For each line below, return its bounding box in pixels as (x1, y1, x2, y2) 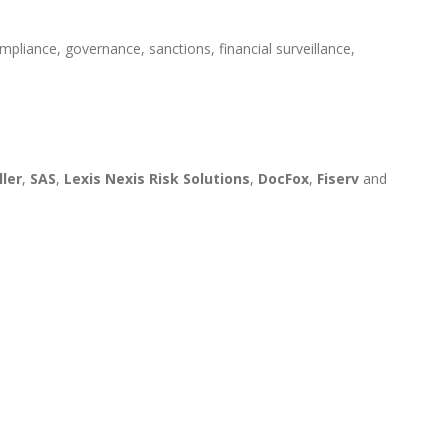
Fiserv (317, 169, 359, 189)
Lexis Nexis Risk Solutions (64, 169, 250, 189)
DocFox (258, 169, 309, 189)
